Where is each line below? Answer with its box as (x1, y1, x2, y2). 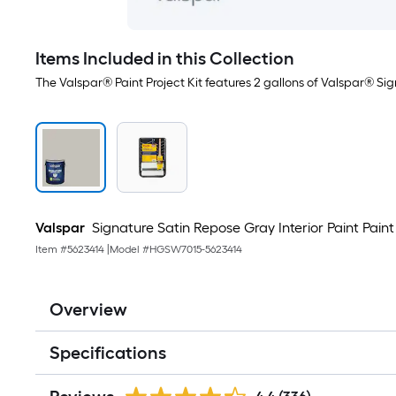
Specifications (49, 342, 166, 363)
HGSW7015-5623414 (149, 243, 242, 255)
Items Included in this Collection (35, 48, 294, 69)
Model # (110, 243, 149, 255)
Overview (49, 299, 127, 320)
